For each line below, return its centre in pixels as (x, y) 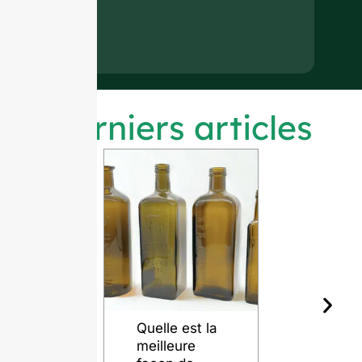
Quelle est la (177, 328)
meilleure (166, 346)
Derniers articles (181, 128)
